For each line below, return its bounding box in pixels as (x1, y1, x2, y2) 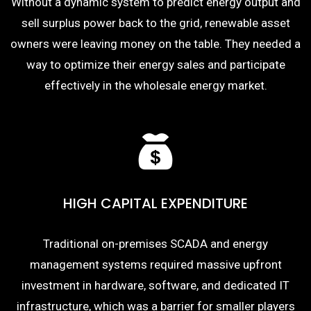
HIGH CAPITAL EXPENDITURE (63, 194, 248, 213)
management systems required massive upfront (29, 258, 282, 271)
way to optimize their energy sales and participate (26, 58, 285, 72)
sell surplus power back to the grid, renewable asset (21, 16, 290, 30)
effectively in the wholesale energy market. (44, 78, 267, 92)
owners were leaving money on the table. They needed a (10, 37, 301, 51)
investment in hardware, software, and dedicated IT (22, 278, 289, 292)
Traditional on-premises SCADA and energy (43, 237, 268, 251)
